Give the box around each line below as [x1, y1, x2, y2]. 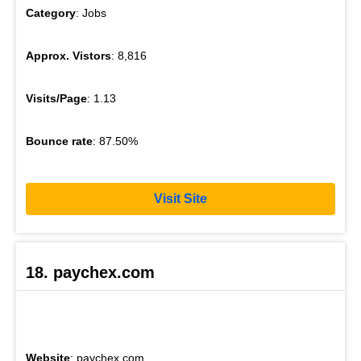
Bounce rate [26, 134, 93, 147]
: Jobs [76, 6, 106, 19]
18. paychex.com [26, 263, 155, 281]
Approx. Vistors [26, 48, 111, 62]
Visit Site [154, 192, 207, 206]
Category [26, 6, 76, 19]
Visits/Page [26, 91, 87, 105]
